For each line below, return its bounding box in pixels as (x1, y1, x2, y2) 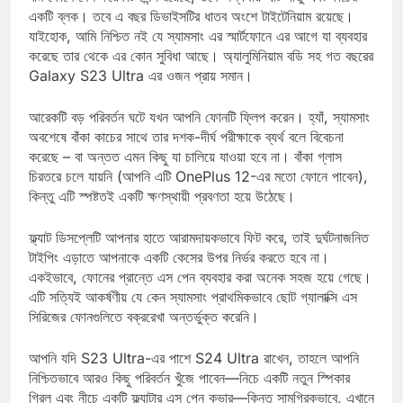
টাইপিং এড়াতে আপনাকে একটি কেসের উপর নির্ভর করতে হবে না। (29, 264, 329, 283)
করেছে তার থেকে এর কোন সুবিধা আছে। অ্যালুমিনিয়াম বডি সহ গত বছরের (29, 63, 373, 82)
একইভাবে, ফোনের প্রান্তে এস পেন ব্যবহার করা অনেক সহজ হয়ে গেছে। (29, 284, 372, 303)
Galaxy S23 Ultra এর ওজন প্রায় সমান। (29, 83, 253, 102)
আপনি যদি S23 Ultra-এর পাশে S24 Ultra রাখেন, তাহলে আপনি (29, 365, 359, 384)
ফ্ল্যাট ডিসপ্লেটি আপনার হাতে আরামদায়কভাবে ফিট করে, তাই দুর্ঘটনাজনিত (29, 245, 369, 264)
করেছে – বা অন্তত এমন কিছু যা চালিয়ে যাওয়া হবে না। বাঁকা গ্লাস (29, 164, 342, 183)
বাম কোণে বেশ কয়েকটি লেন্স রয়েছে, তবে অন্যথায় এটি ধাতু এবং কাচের (29, 4, 357, 22)
